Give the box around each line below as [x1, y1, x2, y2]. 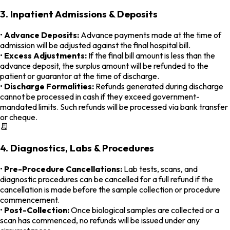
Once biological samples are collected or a [69, 205, 219, 216]
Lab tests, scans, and [122, 164, 198, 175]
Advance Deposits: [4, 29, 79, 40]
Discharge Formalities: [4, 81, 94, 91]
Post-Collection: [4, 205, 69, 216]
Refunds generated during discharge [94, 81, 223, 91]
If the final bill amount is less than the [87, 50, 215, 61]
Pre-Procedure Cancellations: [4, 164, 122, 175]
